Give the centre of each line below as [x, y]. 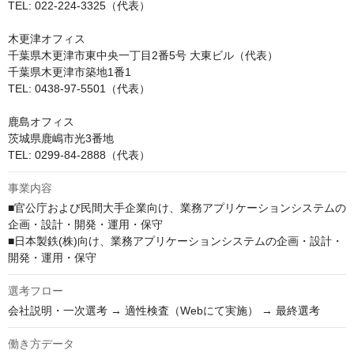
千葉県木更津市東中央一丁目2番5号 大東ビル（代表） [143, 55]
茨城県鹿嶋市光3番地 [61, 138]
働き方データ [41, 344]
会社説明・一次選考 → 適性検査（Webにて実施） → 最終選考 [164, 311]
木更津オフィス [47, 39]
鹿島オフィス [41, 122]
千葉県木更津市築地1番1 [70, 72]
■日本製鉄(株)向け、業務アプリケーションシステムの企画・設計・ [175, 241]
